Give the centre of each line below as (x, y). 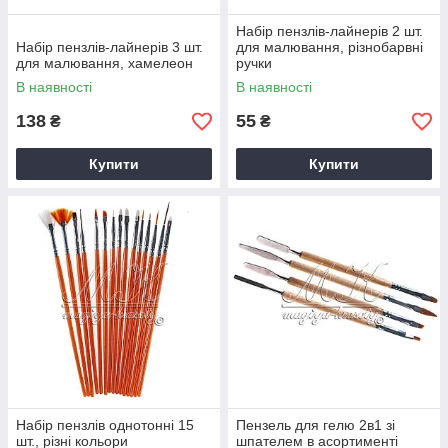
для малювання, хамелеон (104, 63)
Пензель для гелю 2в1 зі (315, 425)
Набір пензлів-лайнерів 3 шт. (109, 47)
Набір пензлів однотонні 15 (105, 425)
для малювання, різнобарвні (329, 47)
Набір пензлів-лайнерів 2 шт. (329, 31)
